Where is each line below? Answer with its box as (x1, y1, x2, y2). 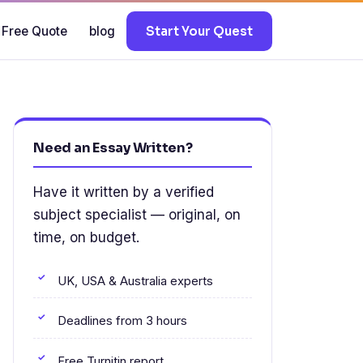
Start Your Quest (146, 23, 253, 39)
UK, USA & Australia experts (58, 273, 213, 288)
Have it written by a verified (33, 184, 214, 200)
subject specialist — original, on (33, 207, 241, 223)
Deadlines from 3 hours (58, 314, 187, 329)
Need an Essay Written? (33, 139, 193, 156)
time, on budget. (33, 229, 139, 246)
